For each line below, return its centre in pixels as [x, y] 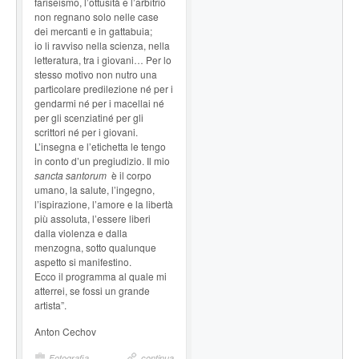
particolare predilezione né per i [104, 88]
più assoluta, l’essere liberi [93, 218]
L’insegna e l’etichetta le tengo [100, 146]
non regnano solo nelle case [97, 16]
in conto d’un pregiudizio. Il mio [102, 160]
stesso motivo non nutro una [96, 74]
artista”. [50, 305]
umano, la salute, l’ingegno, [95, 189]
